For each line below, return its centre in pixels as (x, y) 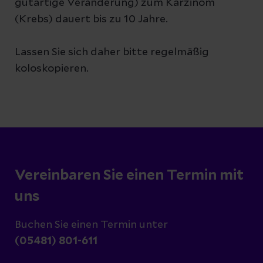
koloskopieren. (52, 69)
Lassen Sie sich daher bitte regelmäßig (112, 52)
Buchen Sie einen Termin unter (91, 225)
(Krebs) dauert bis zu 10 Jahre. (91, 19)
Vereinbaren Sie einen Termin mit (129, 176)
